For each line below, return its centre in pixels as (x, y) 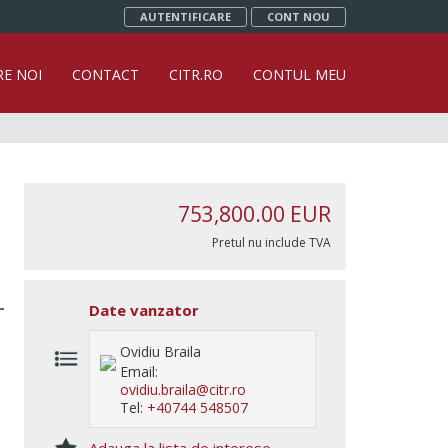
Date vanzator (144, 310)
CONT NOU (298, 16)
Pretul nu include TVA (271, 242)
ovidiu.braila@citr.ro (183, 389)
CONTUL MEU (299, 74)
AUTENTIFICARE (185, 16)
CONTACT (105, 74)
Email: (139, 371)
